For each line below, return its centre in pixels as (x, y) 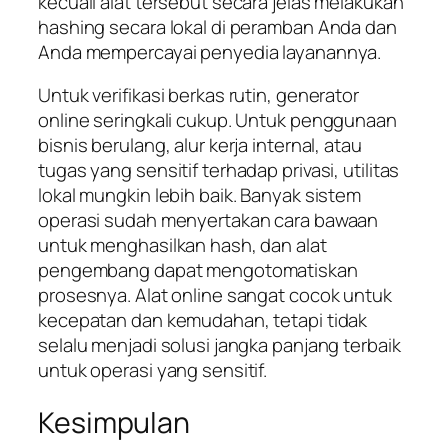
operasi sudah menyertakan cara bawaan (208, 220)
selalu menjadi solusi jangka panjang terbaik (219, 345)
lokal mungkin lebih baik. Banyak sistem (200, 195)
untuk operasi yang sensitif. (153, 370)
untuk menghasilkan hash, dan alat (182, 245)
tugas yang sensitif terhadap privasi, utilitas (219, 170)
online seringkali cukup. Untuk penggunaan (217, 120)
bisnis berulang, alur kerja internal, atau (200, 145)
